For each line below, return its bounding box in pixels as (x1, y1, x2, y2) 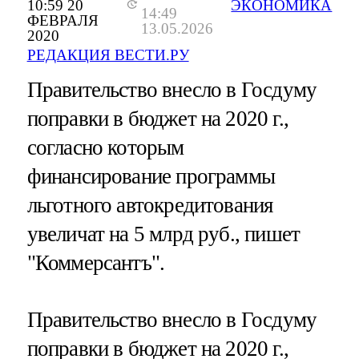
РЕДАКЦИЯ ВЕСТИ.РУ (26, 46, 189, 63)
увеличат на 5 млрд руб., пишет (26, 221, 301, 246)
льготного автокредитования (26, 192, 273, 217)
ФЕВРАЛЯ (26, 12, 99, 30)
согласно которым (26, 135, 184, 159)
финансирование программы (26, 163, 276, 188)
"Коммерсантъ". (26, 250, 165, 275)
